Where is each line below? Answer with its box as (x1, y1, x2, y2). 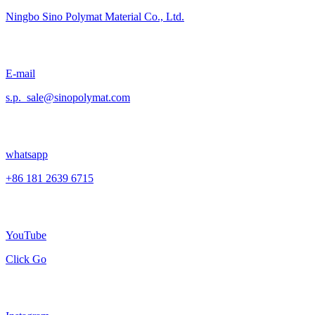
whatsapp (6, 148, 48, 160)
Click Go (6, 253, 46, 265)
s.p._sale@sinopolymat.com (6, 91, 130, 103)
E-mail (6, 67, 35, 79)
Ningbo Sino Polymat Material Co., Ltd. (6, 11, 184, 22)
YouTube (6, 229, 46, 241)
